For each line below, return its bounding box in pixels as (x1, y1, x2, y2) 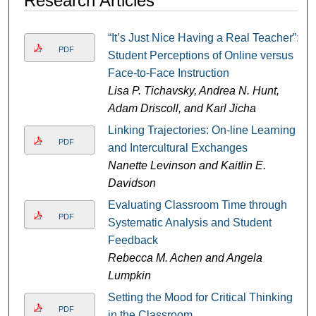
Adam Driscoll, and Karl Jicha (107, 102, 256, 115)
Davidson (107, 177, 156, 190)
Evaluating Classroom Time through (107, 199, 287, 212)
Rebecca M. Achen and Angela (107, 252, 262, 265)
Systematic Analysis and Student (107, 217, 272, 229)
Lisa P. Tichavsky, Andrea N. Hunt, (107, 85, 279, 97)
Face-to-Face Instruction (107, 67, 229, 80)
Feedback (107, 234, 158, 247)
